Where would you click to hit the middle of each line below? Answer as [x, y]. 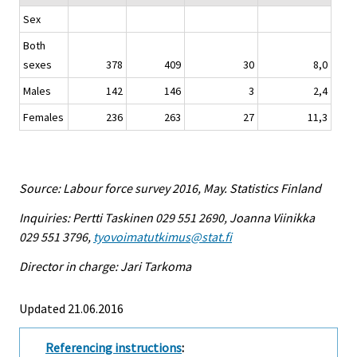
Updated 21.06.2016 [71, 308]
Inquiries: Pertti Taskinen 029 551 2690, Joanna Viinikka [167, 217]
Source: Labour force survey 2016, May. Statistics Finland [170, 188]
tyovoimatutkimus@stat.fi [163, 236]
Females [43, 118]
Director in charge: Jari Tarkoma [105, 266]
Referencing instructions [114, 347]
